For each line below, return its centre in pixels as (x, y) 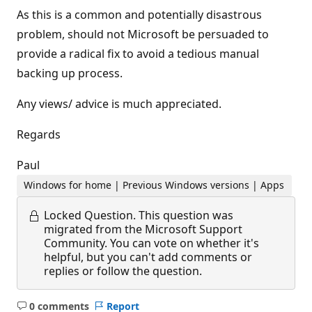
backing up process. (70, 73)
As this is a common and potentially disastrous (139, 15)
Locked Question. (90, 215)
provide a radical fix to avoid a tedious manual (138, 54)
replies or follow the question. (123, 271)
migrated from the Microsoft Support (143, 229)
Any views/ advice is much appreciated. (119, 104)
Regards (39, 134)
